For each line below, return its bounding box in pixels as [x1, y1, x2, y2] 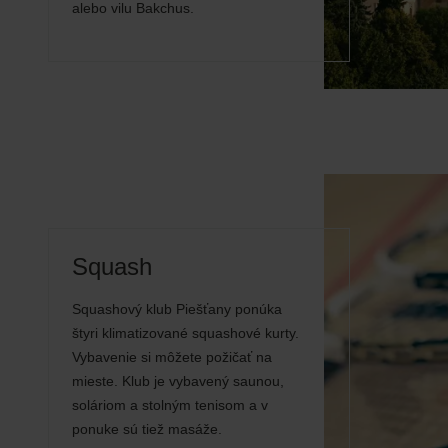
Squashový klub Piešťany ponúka [72, 300, 282, 317]
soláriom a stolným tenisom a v [72, 396, 268, 413]
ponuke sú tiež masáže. [72, 420, 222, 437]
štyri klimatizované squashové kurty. [72, 324, 299, 341]
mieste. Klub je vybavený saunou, [72, 372, 284, 389]
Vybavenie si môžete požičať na [72, 348, 272, 365]
